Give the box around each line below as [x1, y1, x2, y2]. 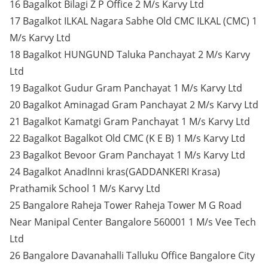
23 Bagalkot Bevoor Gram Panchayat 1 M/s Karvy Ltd [10, 148, 245, 162]
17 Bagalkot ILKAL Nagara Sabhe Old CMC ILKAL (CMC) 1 [10, 14, 257, 28]
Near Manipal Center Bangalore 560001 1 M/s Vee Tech [10, 215, 256, 229]
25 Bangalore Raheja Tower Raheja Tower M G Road [10, 199, 242, 212]
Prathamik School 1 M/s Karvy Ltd [10, 182, 160, 195]
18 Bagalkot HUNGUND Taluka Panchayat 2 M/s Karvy [10, 48, 250, 61]
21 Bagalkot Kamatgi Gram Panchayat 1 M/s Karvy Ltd [10, 115, 250, 128]
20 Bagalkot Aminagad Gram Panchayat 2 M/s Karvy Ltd [10, 98, 258, 111]
